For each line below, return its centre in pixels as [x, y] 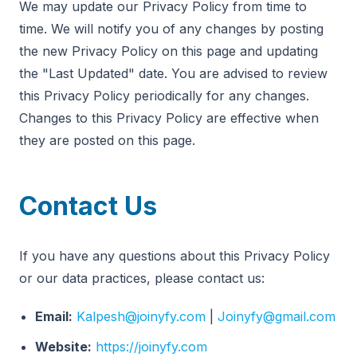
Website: [63, 347]
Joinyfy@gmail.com [277, 316]
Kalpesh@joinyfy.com [141, 316]
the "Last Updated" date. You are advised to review [173, 73]
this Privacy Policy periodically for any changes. [164, 96]
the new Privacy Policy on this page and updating [169, 51]
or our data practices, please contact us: [142, 278]
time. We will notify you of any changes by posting [171, 29]
